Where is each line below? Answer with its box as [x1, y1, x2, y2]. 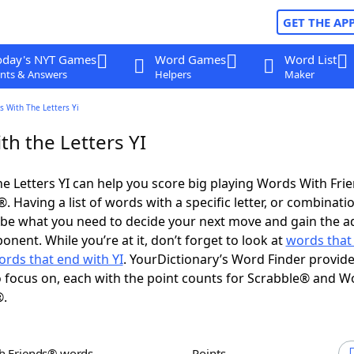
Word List [284, 51, 337, 67]
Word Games [154, 51, 226, 67]
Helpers [154, 67, 191, 81]
